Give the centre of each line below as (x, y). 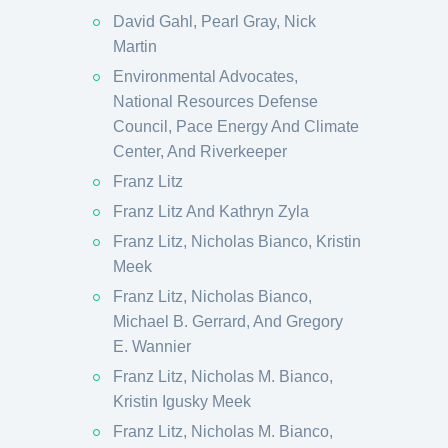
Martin (135, 46)
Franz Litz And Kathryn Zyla (211, 211)
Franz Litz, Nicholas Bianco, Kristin (237, 241)
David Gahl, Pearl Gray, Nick (214, 21)
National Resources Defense (215, 101)
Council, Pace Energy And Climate (236, 126)
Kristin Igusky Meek (182, 401)
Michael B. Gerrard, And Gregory (228, 321)
